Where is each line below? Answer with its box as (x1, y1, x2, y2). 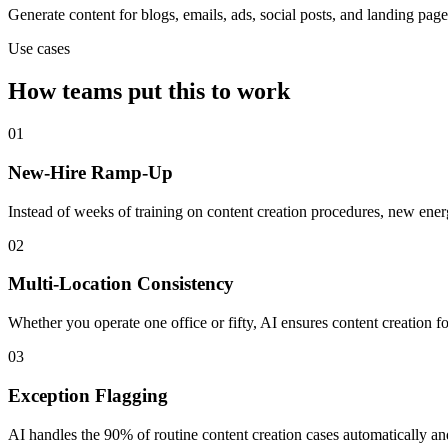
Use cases (8, 40, 70, 58)
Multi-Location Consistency (8, 273, 234, 295)
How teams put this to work (8, 78, 290, 105)
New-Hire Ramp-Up (8, 161, 173, 183)
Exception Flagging (8, 384, 168, 406)
